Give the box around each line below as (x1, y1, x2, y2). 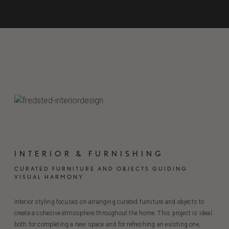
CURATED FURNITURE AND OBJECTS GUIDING (14, 165, 188, 173)
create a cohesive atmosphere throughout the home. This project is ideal (14, 210, 212, 217)
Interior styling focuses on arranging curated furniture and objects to (14, 198, 204, 206)
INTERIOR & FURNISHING (14, 149, 164, 159)
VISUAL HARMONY (14, 173, 84, 181)
